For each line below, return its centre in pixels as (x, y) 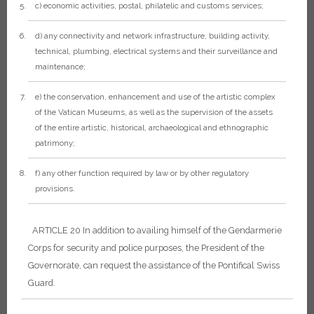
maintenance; (60, 66)
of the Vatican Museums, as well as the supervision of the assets (154, 112)
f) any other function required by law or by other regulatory (142, 173)
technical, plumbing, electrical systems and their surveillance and (156, 51)
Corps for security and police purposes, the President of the (146, 248)
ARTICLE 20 (56, 231)
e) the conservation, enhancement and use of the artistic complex (155, 96)
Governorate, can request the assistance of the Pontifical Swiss (154, 266)
